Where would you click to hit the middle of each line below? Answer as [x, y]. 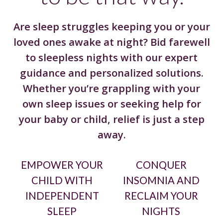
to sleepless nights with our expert [111, 57]
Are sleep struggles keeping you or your [111, 26]
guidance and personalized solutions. [111, 72]
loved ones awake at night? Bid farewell [111, 42]
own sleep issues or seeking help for [111, 103]
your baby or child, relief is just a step [111, 119]
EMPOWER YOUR [62, 165]
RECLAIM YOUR [161, 195]
